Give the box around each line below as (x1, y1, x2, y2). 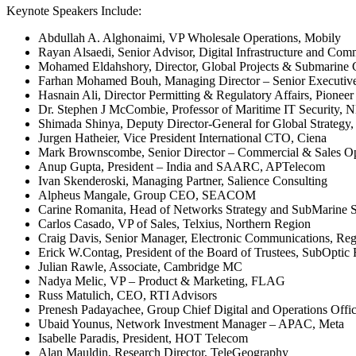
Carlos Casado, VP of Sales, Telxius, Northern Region (38, 216, 311, 230)
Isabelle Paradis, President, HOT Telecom (38, 331, 248, 345)
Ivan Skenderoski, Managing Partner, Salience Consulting (38, 173, 327, 188)
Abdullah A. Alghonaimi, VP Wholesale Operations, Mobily (38, 30, 341, 44)
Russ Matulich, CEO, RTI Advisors (38, 288, 217, 302)
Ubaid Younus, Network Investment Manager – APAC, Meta (38, 316, 344, 331)
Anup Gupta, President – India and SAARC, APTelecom (38, 159, 325, 173)
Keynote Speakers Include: (6, 3, 141, 17)
